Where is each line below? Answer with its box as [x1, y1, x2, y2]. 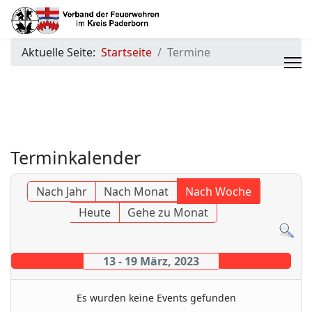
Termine [167, 45, 210, 60]
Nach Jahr [36, 184, 88, 199]
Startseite [101, 45, 152, 60]
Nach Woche [185, 184, 252, 199]
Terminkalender [10, 146, 141, 169]
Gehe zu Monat [127, 205, 209, 220]
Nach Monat [104, 184, 169, 199]
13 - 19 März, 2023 [102, 253, 199, 269]
